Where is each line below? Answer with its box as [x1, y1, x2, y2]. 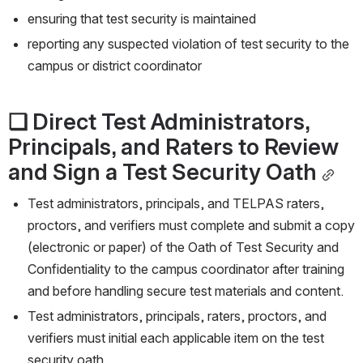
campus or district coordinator [28, 58, 202, 75]
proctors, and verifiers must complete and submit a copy [28, 217, 355, 234]
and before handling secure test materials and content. [28, 283, 344, 300]
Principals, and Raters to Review [8, 133, 339, 161]
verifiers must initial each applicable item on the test [28, 330, 324, 347]
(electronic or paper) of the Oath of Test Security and [28, 239, 339, 256]
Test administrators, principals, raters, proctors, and [28, 308, 327, 325]
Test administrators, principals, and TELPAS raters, [28, 195, 324, 212]
